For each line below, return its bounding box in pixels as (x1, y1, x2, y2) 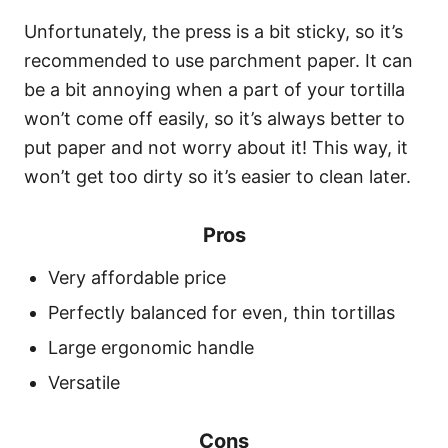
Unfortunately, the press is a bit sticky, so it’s (24, 21, 403, 43)
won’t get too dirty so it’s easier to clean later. (24, 166, 411, 188)
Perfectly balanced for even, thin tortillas (48, 302, 395, 324)
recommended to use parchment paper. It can (24, 50, 413, 72)
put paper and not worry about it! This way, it (24, 137, 408, 159)
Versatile (48, 372, 120, 394)
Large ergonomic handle (48, 337, 254, 359)
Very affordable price (48, 267, 226, 289)
